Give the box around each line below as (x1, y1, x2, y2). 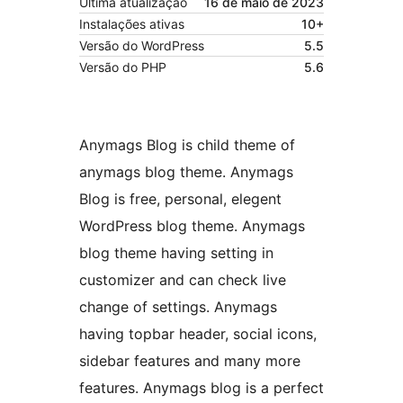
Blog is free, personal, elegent (79, 190, 282, 209)
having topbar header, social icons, (79, 325, 317, 344)
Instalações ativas (79, 16, 184, 32)
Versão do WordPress (79, 38, 204, 54)
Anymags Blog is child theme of (79, 136, 295, 155)
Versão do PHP (79, 59, 166, 76)
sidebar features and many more (79, 352, 300, 371)
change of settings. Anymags (79, 298, 277, 317)
